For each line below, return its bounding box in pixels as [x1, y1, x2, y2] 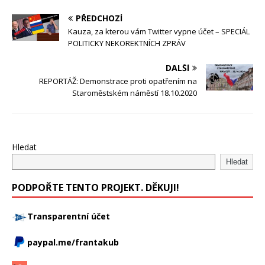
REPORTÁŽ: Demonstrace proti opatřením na [39, 76, 197, 87]
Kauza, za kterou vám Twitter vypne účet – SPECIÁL [68, 26, 250, 37]
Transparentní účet [27, 211, 110, 222]
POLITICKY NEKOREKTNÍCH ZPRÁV [68, 38, 186, 49]
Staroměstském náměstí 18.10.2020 [72, 88, 197, 99]
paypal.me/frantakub [27, 237, 119, 248]
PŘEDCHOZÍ [76, 12, 122, 24]
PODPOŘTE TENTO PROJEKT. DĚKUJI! [12, 181, 179, 195]
